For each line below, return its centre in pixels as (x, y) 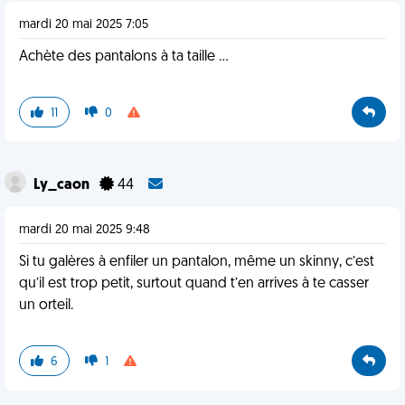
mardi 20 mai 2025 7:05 (84, 25)
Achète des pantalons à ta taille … (124, 57)
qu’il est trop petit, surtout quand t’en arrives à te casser (194, 284)
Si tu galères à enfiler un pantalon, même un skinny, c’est (197, 262)
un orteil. (46, 306)
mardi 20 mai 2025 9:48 (85, 230)
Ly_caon (63, 185)
